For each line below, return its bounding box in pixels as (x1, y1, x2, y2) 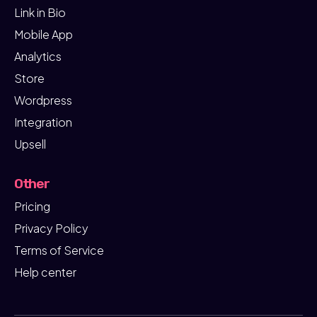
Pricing (14, 198, 50, 214)
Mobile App (14, 26, 73, 42)
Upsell (14, 136, 46, 151)
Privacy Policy (14, 220, 88, 236)
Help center (14, 264, 76, 279)
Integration (14, 114, 72, 129)
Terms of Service (14, 242, 104, 258)
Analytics (14, 48, 62, 64)
